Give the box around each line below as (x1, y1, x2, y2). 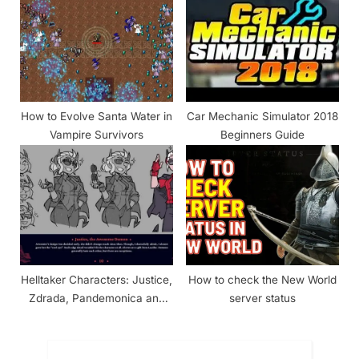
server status (229, 291, 296, 305)
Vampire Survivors (50, 127, 143, 141)
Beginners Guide (220, 127, 305, 141)
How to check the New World (188, 272, 337, 286)
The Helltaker (63, 309, 131, 323)
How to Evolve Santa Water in (21, 109, 172, 123)
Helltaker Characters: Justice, (21, 272, 172, 286)
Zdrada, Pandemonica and (28, 291, 165, 305)
